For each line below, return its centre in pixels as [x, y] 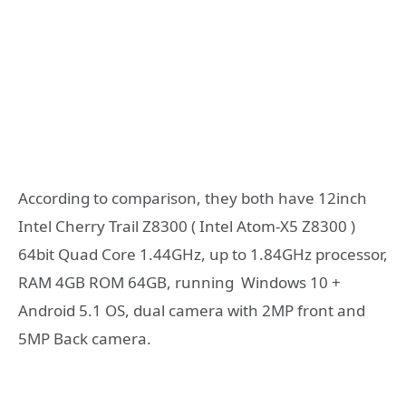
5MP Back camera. [85, 338]
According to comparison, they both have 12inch [193, 198]
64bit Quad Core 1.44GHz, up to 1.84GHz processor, [203, 254]
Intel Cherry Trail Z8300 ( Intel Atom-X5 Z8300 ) [187, 226]
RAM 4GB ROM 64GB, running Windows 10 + [179, 282]
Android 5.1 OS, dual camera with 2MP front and [192, 310]
